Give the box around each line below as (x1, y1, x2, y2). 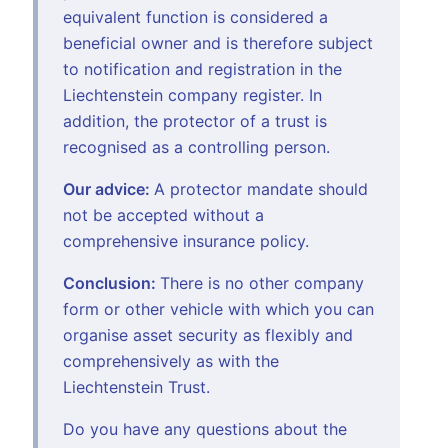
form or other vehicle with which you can (63, 298, 374, 319)
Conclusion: (63, 272, 160, 293)
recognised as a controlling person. (63, 136, 330, 157)
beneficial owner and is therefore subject (63, 32, 373, 53)
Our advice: (63, 178, 154, 199)
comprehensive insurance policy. (63, 230, 309, 251)
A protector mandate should (154, 178, 368, 199)
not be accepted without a (63, 204, 264, 225)
